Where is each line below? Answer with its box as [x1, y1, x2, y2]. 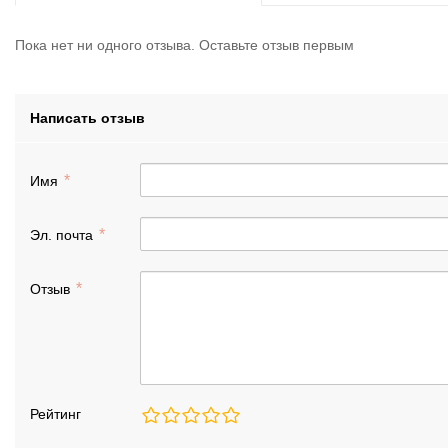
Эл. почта [30, 226, 97, 243]
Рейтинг [30, 405, 81, 422]
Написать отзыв [30, 109, 145, 126]
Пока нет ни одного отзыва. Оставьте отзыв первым [15, 36, 354, 53]
